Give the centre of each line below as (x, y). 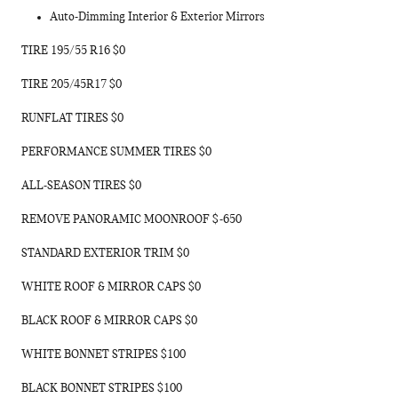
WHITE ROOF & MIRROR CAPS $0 (111, 287)
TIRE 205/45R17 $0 (72, 85)
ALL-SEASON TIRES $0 (81, 186)
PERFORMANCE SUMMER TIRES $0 (116, 152)
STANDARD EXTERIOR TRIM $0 (105, 254)
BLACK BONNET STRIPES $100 (102, 389)
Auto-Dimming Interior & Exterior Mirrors (157, 17)
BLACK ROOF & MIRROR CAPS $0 (109, 321)
